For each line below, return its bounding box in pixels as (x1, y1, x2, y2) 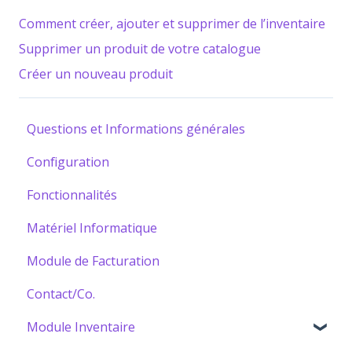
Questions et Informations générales (27, 120, 245, 138)
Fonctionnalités (27, 186, 117, 204)
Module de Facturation (27, 252, 159, 270)
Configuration (27, 153, 109, 171)
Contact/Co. (27, 285, 95, 303)
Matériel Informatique (27, 219, 157, 237)
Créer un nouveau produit (19, 65, 173, 83)
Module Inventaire (27, 318, 135, 336)
